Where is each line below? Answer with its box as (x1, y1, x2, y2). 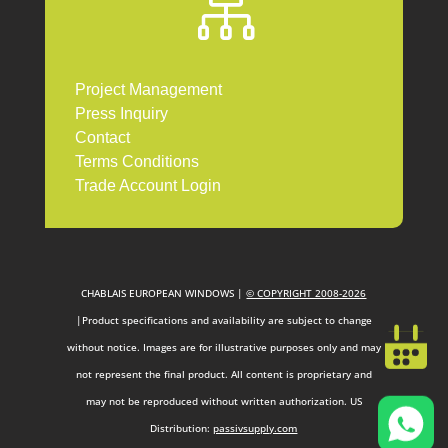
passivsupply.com (213, 420, 298, 435)
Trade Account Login (74, 176, 221, 194)
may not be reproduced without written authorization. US (85, 393, 362, 408)
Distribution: (150, 420, 214, 435)
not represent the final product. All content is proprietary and (75, 366, 372, 381)
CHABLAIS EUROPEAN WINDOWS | (81, 285, 247, 300)
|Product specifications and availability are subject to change (75, 312, 372, 327)
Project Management (74, 80, 222, 98)
